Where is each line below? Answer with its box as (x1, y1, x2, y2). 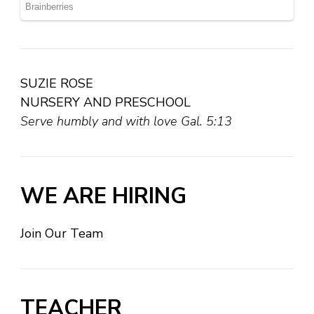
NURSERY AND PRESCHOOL (20, 93, 191, 111)
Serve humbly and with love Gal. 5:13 (20, 112, 232, 130)
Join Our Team (20, 224, 103, 242)
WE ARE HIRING (20, 181, 186, 211)
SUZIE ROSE (20, 74, 93, 92)
